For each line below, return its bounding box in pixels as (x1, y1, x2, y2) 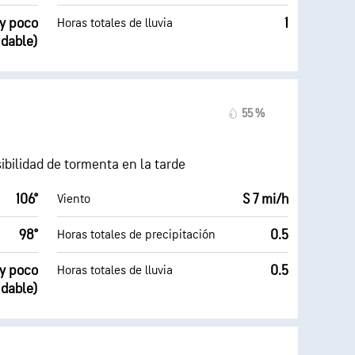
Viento (57, 191, 90, 207)
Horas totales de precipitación (57, 227, 216, 242)
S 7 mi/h (242, 191, 288, 208)
